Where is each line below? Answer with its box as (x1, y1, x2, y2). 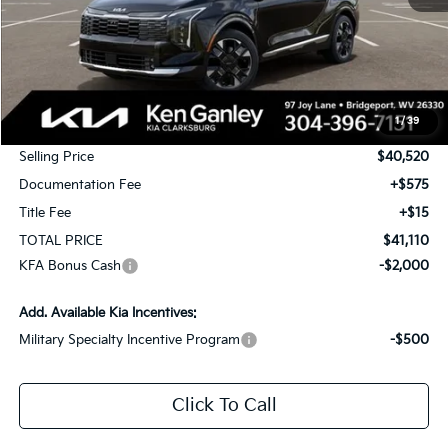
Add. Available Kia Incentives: (19, 305, 198, 322)
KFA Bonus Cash (19, 258, 122, 275)
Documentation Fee (19, 177, 142, 194)
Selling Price (19, 149, 95, 166)
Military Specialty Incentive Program (19, 332, 241, 349)
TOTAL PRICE (19, 233, 104, 250)
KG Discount (19, 121, 97, 138)
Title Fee (19, 205, 72, 222)
